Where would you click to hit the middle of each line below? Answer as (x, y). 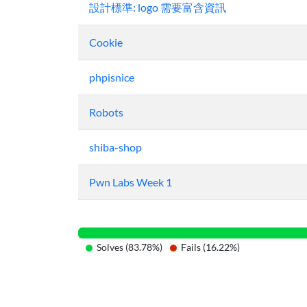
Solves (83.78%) (130, 247)
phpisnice (112, 77)
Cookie (106, 42)
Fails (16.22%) (210, 247)
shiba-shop (115, 147)
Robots (106, 112)
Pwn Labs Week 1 (131, 182)
